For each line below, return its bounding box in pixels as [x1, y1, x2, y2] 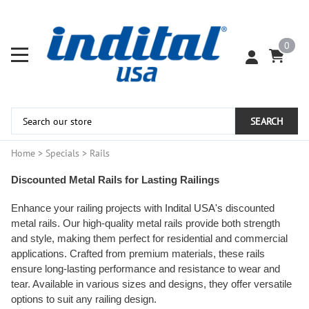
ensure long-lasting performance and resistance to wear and [11, 263, 280, 275]
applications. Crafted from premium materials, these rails [11, 248, 265, 260]
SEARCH [250, 114, 283, 128]
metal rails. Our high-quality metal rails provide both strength [11, 218, 280, 230]
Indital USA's [165, 203, 226, 215]
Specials [46, 147, 79, 160]
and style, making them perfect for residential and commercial [11, 233, 288, 245]
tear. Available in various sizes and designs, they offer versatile [11, 279, 292, 290]
